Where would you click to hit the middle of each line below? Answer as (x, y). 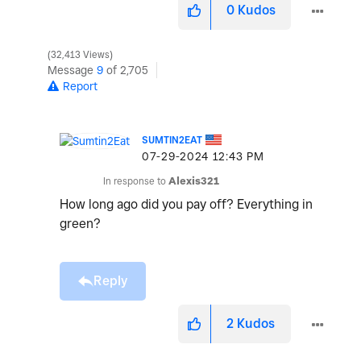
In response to (136, 181)
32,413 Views (80, 55)
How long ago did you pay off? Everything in (186, 205)
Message (72, 71)
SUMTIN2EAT (172, 140)
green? (80, 224)
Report (80, 87)
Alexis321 (194, 181)
